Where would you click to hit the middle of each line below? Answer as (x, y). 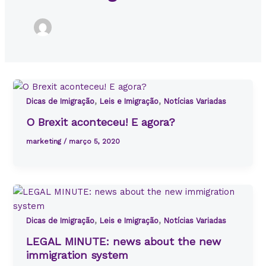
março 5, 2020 (95, 141)
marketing (45, 141)
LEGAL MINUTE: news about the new (124, 241)
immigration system (77, 255)
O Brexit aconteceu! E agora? (101, 122)
